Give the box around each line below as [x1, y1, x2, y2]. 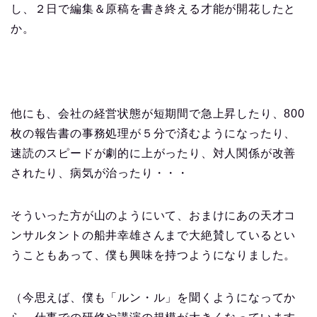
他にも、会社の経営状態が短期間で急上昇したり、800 [11, 107, 305, 120]
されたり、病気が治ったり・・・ [11, 166, 189, 179]
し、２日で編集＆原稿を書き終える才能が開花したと [11, 2, 296, 15]
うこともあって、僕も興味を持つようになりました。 [11, 248, 296, 261]
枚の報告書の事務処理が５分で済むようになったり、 [11, 127, 296, 139]
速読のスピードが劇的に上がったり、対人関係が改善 [11, 146, 296, 159]
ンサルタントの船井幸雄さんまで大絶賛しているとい [11, 229, 296, 241]
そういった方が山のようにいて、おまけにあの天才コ [11, 209, 296, 221]
